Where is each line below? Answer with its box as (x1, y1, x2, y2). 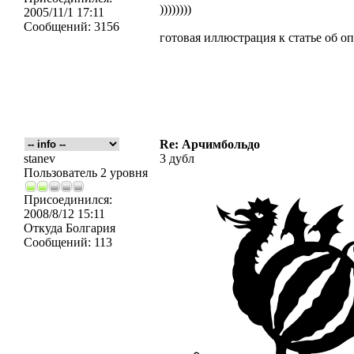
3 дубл (160, 152, 194, 165)
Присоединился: (24, 193, 112, 206)
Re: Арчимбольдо (160, 137, 260, 151)
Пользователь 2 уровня (24, 166, 148, 179)
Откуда (24, 221, 62, 235)
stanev (24, 152, 55, 165)
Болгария (62, 221, 115, 235)
